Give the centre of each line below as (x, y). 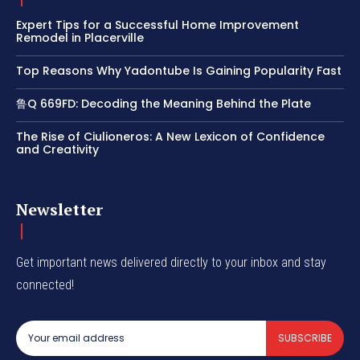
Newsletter (59, 209)
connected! (45, 284)
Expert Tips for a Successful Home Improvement (157, 25)
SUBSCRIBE (305, 337)
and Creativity (57, 149)
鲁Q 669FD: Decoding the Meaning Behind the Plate (164, 103)
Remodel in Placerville (80, 37)
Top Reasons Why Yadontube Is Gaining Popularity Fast (179, 70)
